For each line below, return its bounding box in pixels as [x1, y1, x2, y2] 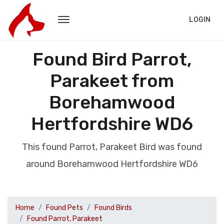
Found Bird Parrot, [32, 48, 192, 70]
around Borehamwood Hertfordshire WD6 [26, 158, 198, 169]
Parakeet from [50, 70, 174, 91]
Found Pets [46, 203, 83, 212]
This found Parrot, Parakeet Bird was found [22, 141, 202, 152]
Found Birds [94, 203, 132, 212]
